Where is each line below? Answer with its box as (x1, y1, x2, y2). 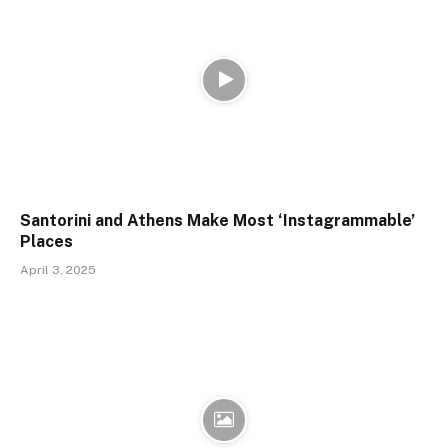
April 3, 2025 (20, 263, 96, 278)
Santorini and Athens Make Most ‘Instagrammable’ (20, 211, 415, 231)
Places (20, 232, 73, 252)
